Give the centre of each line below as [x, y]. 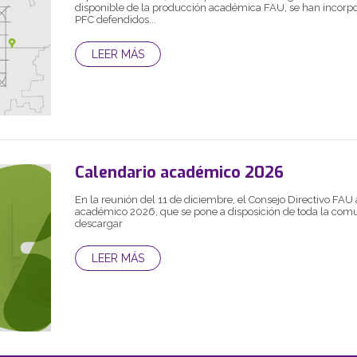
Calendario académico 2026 [179, 173]
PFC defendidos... [116, 20]
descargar [99, 224]
